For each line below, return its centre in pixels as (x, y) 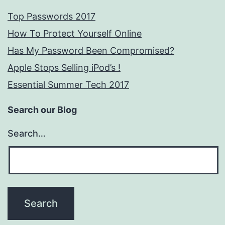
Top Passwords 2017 (51, 17)
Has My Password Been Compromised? (91, 51)
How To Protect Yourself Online (75, 34)
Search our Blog (42, 110)
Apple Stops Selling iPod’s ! (64, 68)
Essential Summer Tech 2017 (68, 85)
